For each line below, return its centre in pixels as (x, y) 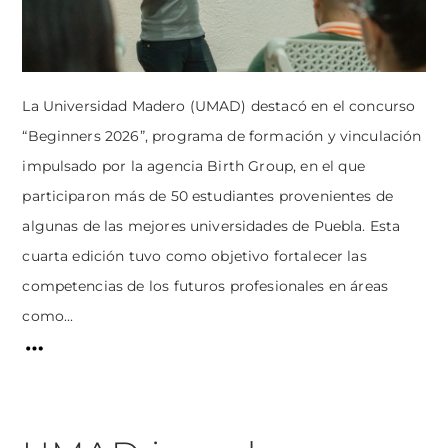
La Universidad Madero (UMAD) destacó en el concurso (219, 106)
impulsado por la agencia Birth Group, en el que (193, 166)
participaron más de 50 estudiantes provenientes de (208, 196)
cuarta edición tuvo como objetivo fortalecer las (194, 256)
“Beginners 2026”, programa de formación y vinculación (222, 136)
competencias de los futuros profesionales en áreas (205, 286)
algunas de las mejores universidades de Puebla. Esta (211, 226)
